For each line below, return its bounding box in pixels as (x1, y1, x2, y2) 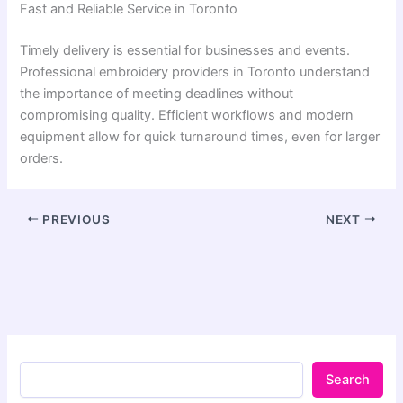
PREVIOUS (39, 211, 111, 227)
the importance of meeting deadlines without (20, 85, 294, 102)
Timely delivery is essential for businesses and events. (20, 41, 351, 58)
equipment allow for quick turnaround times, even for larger (20, 128, 381, 145)
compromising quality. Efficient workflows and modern (20, 106, 354, 123)
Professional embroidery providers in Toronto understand (20, 63, 371, 80)
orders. (20, 149, 64, 166)
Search (325, 371, 370, 388)
